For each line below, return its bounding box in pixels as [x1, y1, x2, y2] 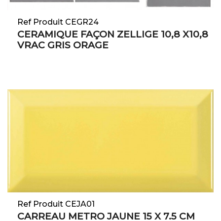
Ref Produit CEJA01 [17, 199, 95, 209]
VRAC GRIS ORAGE [17, 39, 109, 51]
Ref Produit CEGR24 [17, 17, 99, 27]
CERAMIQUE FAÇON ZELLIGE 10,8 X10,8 [17, 29, 208, 40]
